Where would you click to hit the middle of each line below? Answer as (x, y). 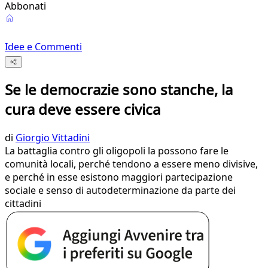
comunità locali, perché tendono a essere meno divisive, (131, 164)
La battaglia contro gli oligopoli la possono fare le (117, 151)
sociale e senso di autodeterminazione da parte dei (120, 191)
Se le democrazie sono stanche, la (119, 90)
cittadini (23, 204)
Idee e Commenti (43, 47)
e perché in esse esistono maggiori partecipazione (119, 177)
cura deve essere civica (83, 109)
